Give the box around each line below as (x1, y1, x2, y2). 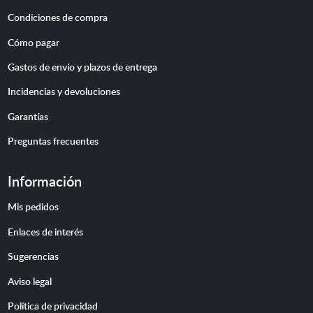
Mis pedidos (7, 199, 59, 214)
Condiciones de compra (7, 10, 108, 24)
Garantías (7, 108, 48, 123)
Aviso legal (7, 273, 52, 288)
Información (7, 172, 82, 191)
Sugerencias (7, 249, 59, 263)
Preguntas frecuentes (7, 133, 99, 148)
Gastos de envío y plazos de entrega (7, 59, 157, 73)
